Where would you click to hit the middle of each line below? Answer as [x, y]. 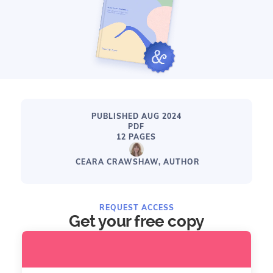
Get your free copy [136, 221]
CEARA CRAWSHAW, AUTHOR [137, 162]
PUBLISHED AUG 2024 [136, 116]
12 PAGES [136, 137]
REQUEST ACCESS [136, 207]
